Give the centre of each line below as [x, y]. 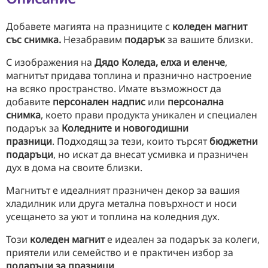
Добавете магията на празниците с [89, 26]
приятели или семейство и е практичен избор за [120, 252]
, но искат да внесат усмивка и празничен [151, 154]
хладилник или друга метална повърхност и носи [121, 203]
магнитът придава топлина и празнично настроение [129, 75]
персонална [196, 101]
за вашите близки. [209, 39]
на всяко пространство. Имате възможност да [114, 88]
